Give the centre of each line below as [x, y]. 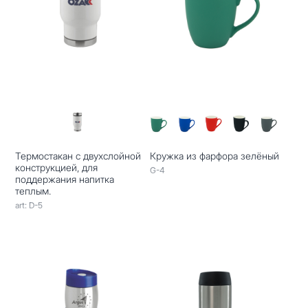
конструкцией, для [57, 167]
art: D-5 [29, 205]
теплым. [33, 190]
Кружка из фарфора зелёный [214, 155]
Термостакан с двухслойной [78, 155]
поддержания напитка [65, 179]
